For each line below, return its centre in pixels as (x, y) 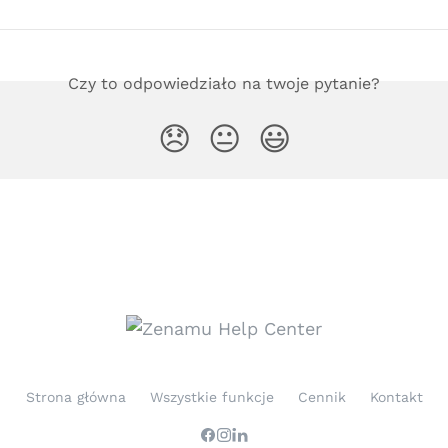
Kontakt (396, 397)
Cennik (321, 397)
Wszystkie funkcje (211, 397)
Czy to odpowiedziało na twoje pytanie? (224, 83)
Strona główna (75, 397)
